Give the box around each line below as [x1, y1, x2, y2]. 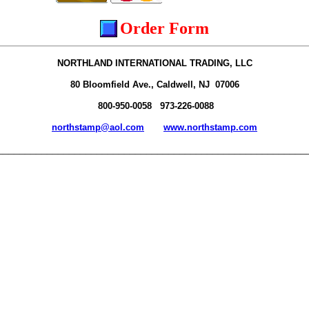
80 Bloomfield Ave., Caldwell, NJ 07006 [70, 79, 239, 90]
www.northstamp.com [163, 122, 257, 132]
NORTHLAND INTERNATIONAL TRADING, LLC [57, 58, 252, 68]
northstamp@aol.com [52, 122, 144, 132]
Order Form [120, 19, 209, 37]
